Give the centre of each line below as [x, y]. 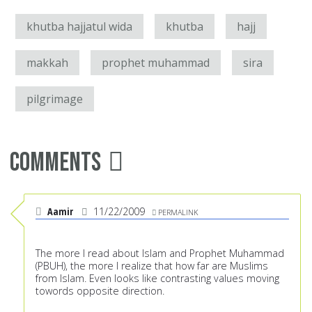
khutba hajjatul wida [79, 27]
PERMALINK [178, 212]
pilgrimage [55, 99]
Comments [55, 163]
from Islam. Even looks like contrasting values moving [157, 279]
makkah [47, 63]
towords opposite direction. [100, 291]
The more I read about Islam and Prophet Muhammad [160, 253]
